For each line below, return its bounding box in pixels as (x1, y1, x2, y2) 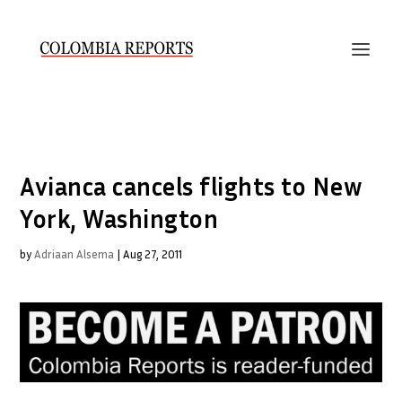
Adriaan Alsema (34, 247, 115, 261)
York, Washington (20, 204, 219, 233)
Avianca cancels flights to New (20, 171, 363, 201)
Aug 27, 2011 (123, 247, 183, 261)
